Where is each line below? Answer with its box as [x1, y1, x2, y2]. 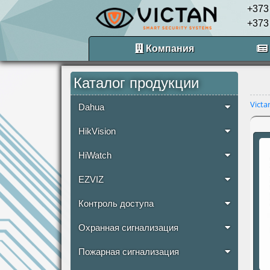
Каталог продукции [74, 75, 199, 91]
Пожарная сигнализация [78, 247, 179, 257]
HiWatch [78, 151, 111, 160]
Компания [143, 43, 194, 54]
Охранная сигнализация [78, 223, 178, 233]
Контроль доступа [78, 199, 154, 209]
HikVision [78, 127, 116, 136]
